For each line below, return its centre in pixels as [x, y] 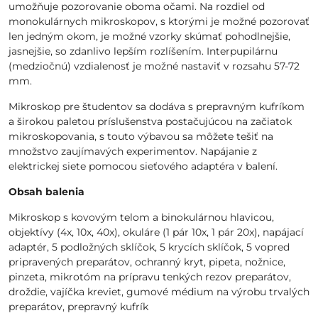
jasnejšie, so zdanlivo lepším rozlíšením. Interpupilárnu [143, 51]
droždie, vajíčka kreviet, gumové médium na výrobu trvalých [159, 292]
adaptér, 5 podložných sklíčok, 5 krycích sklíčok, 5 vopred [149, 247]
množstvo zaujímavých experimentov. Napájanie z [133, 151]
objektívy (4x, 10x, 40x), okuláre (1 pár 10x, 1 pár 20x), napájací [156, 232]
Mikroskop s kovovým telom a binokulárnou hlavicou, [141, 217]
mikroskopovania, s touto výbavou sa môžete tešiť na [141, 136]
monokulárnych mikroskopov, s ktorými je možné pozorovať [159, 21]
